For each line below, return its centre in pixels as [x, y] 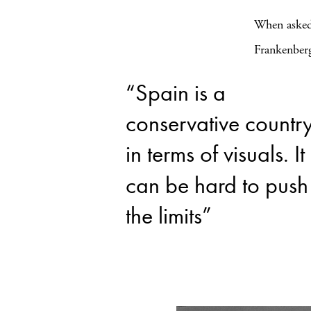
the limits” [169, 215]
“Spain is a [176, 93]
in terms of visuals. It [215, 154]
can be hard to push [217, 185]
